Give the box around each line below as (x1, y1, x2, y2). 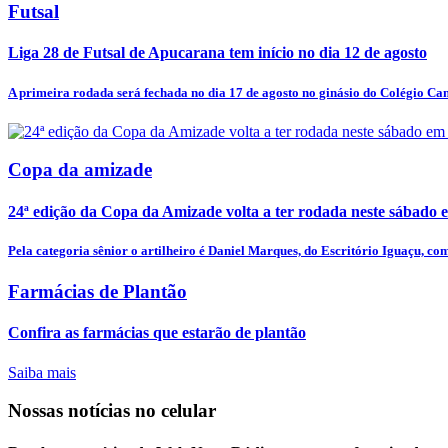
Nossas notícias (8, 400, 135, 422)
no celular (135, 400, 216, 422)
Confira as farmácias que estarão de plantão (8, 324, 306, 342)
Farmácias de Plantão (8, 281, 187, 303)
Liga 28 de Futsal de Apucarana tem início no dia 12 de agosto (8, 44, 427, 62)
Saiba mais (8, 363, 76, 381)
